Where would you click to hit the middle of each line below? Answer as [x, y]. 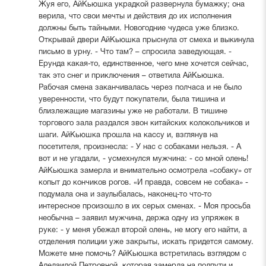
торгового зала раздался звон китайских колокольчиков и [144, 123]
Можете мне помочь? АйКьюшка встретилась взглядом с [142, 254]
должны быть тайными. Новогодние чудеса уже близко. [139, 28]
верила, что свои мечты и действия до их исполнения [135, 16]
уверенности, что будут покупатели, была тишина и [132, 99]
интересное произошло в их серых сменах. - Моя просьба [144, 206]
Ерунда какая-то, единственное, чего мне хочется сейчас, [143, 64]
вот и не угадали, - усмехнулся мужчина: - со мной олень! [143, 159]
